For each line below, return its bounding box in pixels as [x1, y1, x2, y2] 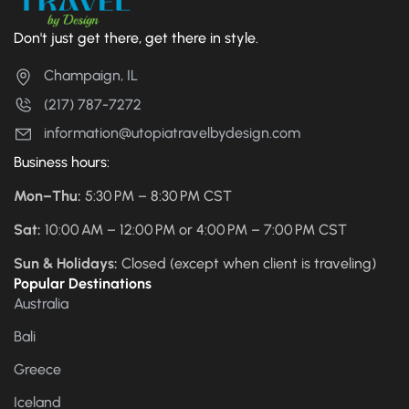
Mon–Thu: [14, 187, 81, 205]
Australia [14, 295, 68, 313]
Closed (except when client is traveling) [118, 255, 376, 273]
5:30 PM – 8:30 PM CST [81, 187, 232, 205]
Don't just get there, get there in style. [14, 29, 258, 47]
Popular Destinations [14, 275, 152, 293]
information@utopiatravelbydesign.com [44, 124, 300, 142]
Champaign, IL [44, 67, 138, 84]
